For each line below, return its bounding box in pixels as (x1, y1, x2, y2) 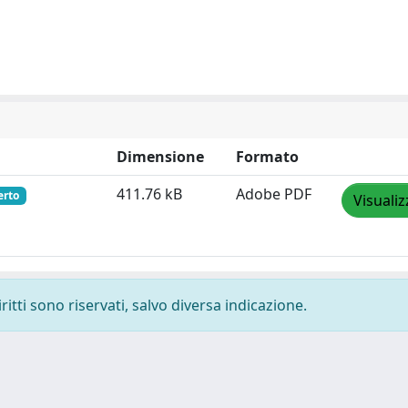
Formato (236, 147, 299, 167)
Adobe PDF (236, 184, 311, 204)
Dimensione (117, 147, 204, 167)
